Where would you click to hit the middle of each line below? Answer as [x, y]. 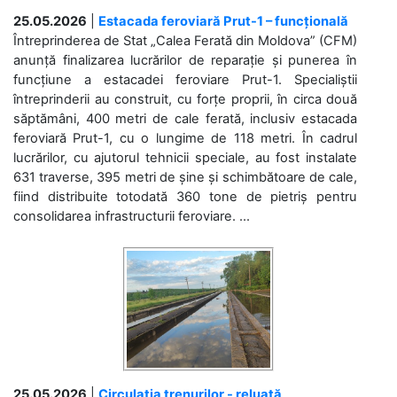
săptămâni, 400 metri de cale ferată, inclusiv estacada [185, 118]
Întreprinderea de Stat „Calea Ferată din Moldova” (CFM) [185, 40]
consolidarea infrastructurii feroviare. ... [132, 216]
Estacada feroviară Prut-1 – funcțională [223, 21]
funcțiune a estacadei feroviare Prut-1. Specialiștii [185, 79]
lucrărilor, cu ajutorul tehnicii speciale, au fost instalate [185, 157]
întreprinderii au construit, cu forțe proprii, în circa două [185, 99]
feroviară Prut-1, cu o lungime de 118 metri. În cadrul [185, 138]
